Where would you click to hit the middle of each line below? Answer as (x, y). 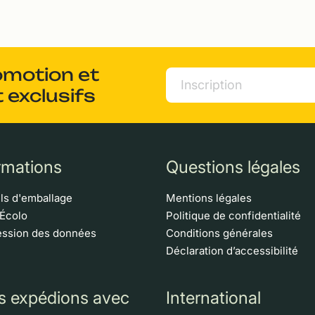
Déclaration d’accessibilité (232, 250)
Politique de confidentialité (233, 215)
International (213, 297)
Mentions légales (209, 198)
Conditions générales (219, 233)
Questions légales (233, 167)
